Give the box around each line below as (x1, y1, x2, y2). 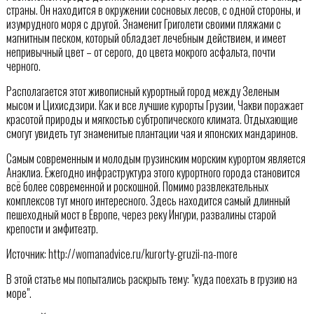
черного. (6, 57, 41, 74)
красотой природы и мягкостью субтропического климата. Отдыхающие (6, 110, 298, 128)
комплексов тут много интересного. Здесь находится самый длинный (6, 191, 290, 209)
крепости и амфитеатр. (6, 219, 98, 237)
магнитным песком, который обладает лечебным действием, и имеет (6, 29, 286, 46)
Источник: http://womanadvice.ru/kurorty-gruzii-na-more (6, 245, 238, 262)
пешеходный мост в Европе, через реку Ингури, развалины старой (6, 205, 276, 223)
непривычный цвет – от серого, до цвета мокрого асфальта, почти (6, 43, 275, 60)
